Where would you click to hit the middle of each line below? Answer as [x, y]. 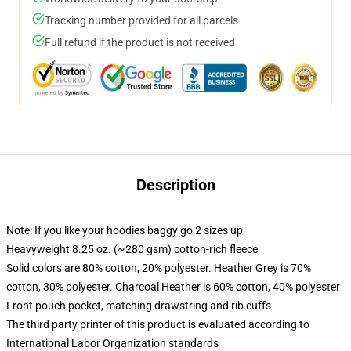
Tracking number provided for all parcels [141, 20]
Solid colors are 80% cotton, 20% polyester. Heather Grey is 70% [159, 268]
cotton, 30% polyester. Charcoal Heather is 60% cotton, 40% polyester [173, 287]
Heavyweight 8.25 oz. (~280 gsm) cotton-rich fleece [132, 249]
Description [175, 185]
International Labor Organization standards [112, 343]
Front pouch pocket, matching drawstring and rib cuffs [139, 306]
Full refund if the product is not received [140, 42]
